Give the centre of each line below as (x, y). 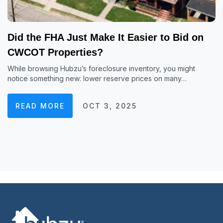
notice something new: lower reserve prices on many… (97, 78)
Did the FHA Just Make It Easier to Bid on (106, 37)
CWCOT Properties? (55, 52)
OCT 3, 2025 (110, 106)
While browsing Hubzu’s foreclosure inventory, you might (101, 68)
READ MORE (40, 106)
